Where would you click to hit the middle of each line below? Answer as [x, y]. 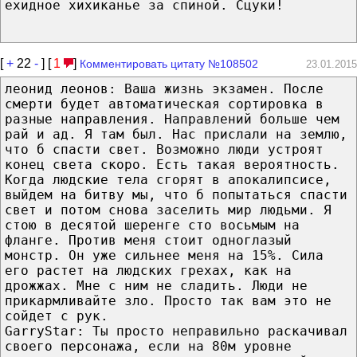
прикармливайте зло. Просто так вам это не [168, 300]
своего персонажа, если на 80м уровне [148, 346]
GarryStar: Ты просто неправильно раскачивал [176, 331]
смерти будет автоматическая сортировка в [164, 104]
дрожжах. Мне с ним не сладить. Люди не [156, 285]
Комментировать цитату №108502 [169, 63]
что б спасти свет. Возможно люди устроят [164, 149]
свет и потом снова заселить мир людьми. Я [168, 210]
